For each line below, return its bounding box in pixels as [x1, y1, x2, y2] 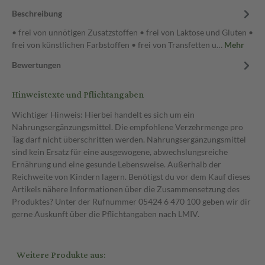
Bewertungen [12, 60, 61, 70]
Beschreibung [12, 8, 62, 18]
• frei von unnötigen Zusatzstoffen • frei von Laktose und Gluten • [12, 27, 253, 37]
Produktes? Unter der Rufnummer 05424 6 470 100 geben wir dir [12, 196, 251, 206]
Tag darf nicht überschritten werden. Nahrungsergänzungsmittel [12, 134, 246, 144]
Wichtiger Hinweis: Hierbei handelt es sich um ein [12, 109, 195, 119]
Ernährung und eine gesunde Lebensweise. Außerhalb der [12, 159, 221, 169]
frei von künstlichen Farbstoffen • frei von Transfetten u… [12, 40, 224, 50]
